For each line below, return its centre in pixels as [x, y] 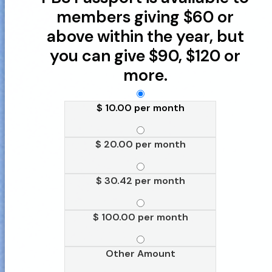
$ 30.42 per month [140, 181]
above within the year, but [145, 36]
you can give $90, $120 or [145, 56]
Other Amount [140, 254]
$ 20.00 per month [140, 144]
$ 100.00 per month [140, 217]
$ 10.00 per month [140, 108]
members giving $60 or [145, 17]
